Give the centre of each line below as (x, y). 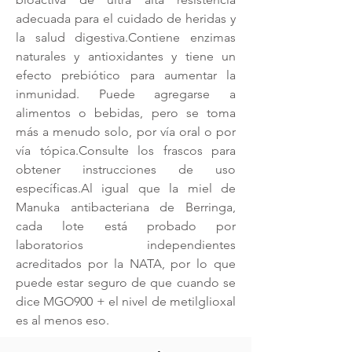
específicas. (48, 188)
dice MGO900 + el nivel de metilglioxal (126, 301)
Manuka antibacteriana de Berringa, (126, 207)
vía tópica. (47, 150)
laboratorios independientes (126, 245)
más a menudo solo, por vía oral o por (126, 132)
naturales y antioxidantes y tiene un (126, 56)
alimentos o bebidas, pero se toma (126, 113)
